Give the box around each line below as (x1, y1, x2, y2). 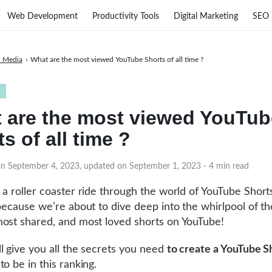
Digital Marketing (174, 12, 238, 21)
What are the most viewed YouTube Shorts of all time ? (30, 56, 203, 63)
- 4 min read (203, 162, 249, 171)
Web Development (7, 12, 78, 21)
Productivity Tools (92, 12, 159, 21)
